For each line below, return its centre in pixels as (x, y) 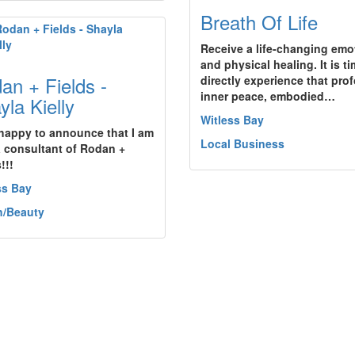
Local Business (242, 143)
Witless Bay (232, 120)
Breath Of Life (259, 22)
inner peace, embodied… (268, 96)
